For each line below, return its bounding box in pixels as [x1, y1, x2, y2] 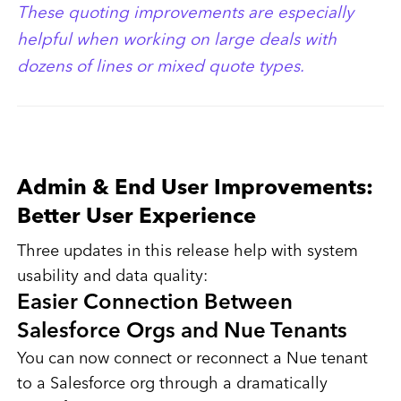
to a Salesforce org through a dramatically [16, 376, 328, 393]
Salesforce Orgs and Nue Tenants [16, 321, 347, 344]
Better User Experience [16, 207, 256, 229]
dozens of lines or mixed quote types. [16, 59, 304, 77]
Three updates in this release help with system [16, 243, 358, 260]
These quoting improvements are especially [16, 5, 354, 23]
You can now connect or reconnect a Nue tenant [16, 351, 368, 368]
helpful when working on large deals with [16, 32, 337, 50]
